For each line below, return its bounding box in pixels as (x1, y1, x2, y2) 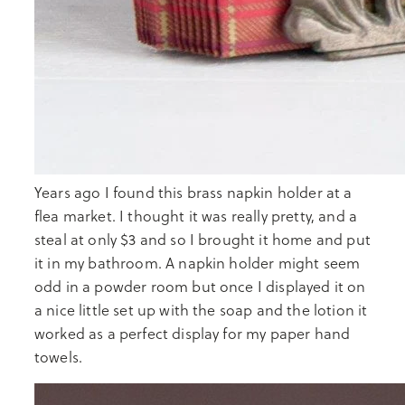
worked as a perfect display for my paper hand (34, 323, 351, 344)
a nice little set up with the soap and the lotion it (34, 299, 368, 320)
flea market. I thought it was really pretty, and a (34, 205, 358, 226)
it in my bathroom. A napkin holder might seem (34, 252, 361, 273)
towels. (34, 346, 87, 367)
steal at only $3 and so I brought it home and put (34, 229, 371, 250)
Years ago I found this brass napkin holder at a (34, 182, 353, 202)
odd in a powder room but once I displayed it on (34, 276, 366, 297)
